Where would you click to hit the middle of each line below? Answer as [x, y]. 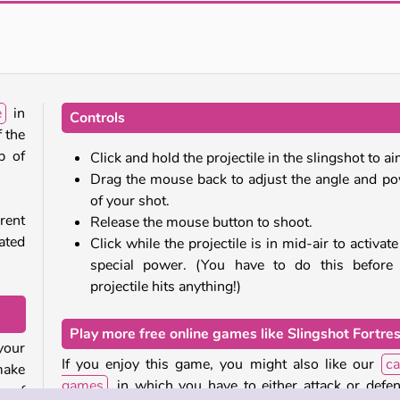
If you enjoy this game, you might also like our [221, 364]
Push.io [310, 12]
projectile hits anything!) [165, 286]
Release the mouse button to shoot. [201, 222]
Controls [97, 117]
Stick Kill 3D [96, 12]
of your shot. [129, 200]
